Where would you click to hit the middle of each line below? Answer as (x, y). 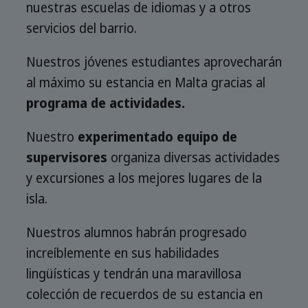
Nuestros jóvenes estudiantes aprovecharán (154, 62)
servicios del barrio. (81, 29)
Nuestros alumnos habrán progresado (136, 233)
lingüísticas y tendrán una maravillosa (134, 274)
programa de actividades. (106, 103)
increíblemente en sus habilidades (123, 253)
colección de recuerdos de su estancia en (144, 295)
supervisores (67, 158)
